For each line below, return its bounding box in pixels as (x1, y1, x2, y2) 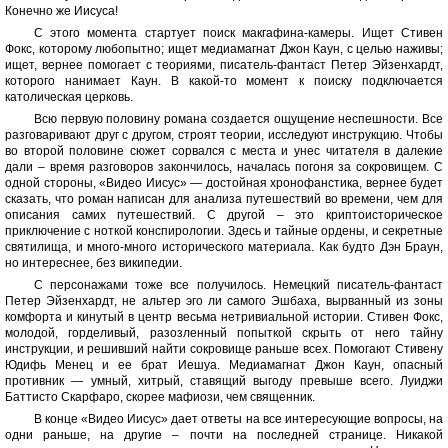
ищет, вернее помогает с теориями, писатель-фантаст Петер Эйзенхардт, (5, 58, 443, 73)
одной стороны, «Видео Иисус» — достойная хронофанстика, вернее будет (5, 176, 443, 191)
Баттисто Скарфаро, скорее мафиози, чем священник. (5, 390, 315, 405)
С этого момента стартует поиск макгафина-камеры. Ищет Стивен (33, 26, 443, 41)
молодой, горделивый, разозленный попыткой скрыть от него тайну (5, 326, 443, 341)
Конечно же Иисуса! (5, 4, 118, 19)
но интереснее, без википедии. (5, 256, 182, 271)
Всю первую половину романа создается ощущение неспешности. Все (33, 112, 443, 127)
